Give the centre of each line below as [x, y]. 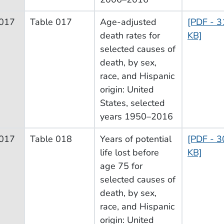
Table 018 [51, 139]
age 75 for [121, 166]
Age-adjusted [128, 22]
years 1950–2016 [136, 116]
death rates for [130, 35]
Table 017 [51, 22]
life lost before [129, 152]
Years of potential [136, 139]
